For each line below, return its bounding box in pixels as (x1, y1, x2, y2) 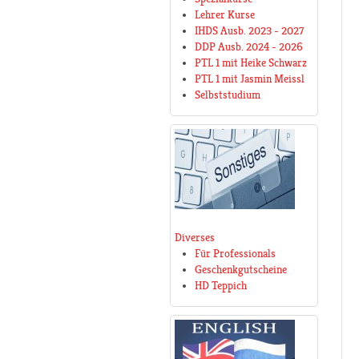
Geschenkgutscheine (195, 263, 287, 276)
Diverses (175, 231, 215, 244)
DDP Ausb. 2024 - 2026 (195, 40, 303, 54)
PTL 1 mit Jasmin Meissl (195, 72, 305, 86)
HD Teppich (195, 279, 247, 292)
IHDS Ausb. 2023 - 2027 (195, 24, 304, 38)
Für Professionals (195, 247, 276, 260)
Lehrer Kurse (195, 8, 255, 22)
